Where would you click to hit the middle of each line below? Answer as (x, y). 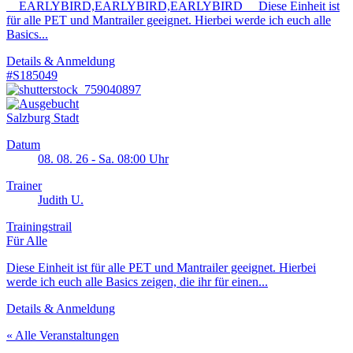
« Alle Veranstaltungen (63, 336)
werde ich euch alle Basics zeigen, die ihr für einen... (137, 282)
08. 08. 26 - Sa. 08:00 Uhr (103, 159)
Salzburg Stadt (43, 118)
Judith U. (61, 200)
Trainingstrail (39, 227)
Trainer (24, 186)
